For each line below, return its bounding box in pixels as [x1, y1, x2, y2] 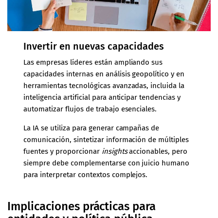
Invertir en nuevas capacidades [23, 40, 164, 52]
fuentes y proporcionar [23, 146, 102, 156]
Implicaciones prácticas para [7, 199, 156, 213]
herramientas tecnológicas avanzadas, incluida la [23, 81, 184, 90]
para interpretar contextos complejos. [23, 170, 148, 179]
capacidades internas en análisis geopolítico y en [23, 69, 184, 78]
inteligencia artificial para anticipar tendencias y [23, 92, 181, 102]
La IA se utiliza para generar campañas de [23, 123, 160, 132]
